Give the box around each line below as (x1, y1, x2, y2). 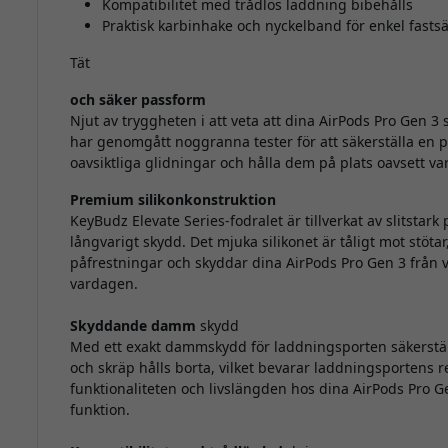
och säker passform (69, 90, 206, 110)
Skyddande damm (69, 316, 196, 336)
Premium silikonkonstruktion (69, 190, 276, 210)
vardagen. (69, 274, 138, 294)
